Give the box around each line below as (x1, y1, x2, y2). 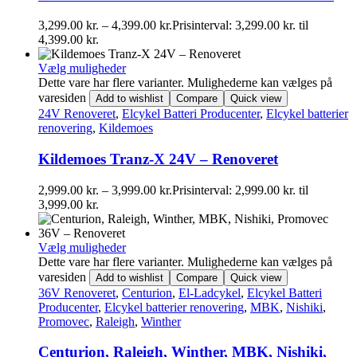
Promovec (38, 314, 89, 328)
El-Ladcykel (178, 285, 241, 300)
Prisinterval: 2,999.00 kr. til (172, 182, 308, 197)
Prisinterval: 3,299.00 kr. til (172, 18, 308, 33)
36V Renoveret (38, 285, 116, 300)
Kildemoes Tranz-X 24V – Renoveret (38, 151, 278, 167)
